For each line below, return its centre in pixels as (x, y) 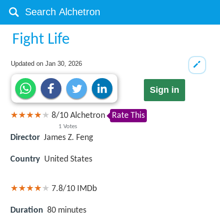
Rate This (128, 116)
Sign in (164, 90)
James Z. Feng (68, 137)
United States (68, 159)
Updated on (28, 64)
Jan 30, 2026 (64, 64)
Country (25, 159)
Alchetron (87, 116)
